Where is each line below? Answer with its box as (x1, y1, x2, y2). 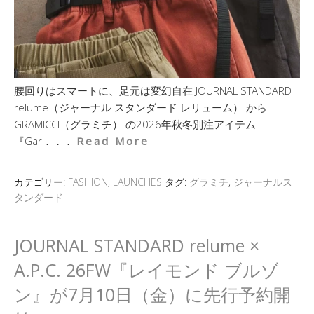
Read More (76, 134, 149, 148)
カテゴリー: (14, 175, 68, 189)
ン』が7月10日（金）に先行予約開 (14, 282, 291, 306)
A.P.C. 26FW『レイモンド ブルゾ (14, 258, 279, 282)
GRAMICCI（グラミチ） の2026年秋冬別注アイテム (14, 117, 256, 131)
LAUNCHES (113, 175, 162, 189)
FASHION (68, 175, 108, 189)
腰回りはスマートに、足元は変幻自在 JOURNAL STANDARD (14, 83, 292, 97)
